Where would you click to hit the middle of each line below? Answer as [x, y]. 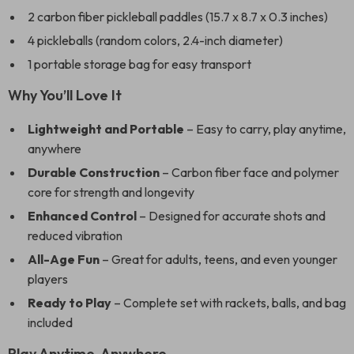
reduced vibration [75, 235]
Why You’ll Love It [65, 95]
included [50, 322]
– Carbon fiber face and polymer [249, 172]
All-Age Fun [64, 259]
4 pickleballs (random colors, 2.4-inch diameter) [155, 40]
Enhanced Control [82, 216]
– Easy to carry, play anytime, [265, 129]
